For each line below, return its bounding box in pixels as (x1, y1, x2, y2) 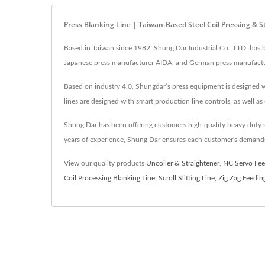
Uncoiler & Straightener (146, 159, 219, 167)
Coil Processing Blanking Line (64, 174, 155, 182)
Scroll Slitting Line (159, 174, 215, 182)
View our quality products (64, 159, 146, 167)
